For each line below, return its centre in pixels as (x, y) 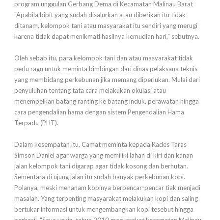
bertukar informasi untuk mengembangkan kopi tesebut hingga (104, 209)
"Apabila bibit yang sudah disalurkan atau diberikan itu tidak (100, 15)
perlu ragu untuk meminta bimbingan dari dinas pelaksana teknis (106, 69)
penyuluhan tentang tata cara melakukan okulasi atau (90, 91)
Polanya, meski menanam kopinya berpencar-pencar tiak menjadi (107, 188)
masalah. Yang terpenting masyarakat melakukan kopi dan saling (106, 199)
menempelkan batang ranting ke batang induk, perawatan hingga (107, 101)
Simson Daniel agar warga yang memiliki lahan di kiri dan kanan (104, 155)
